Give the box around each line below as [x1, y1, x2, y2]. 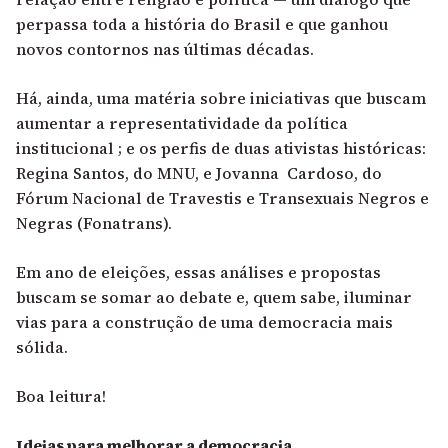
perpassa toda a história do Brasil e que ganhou [16, 13, 388, 36]
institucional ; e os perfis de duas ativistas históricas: [16, 137, 426, 160]
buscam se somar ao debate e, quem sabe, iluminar [16, 286, 412, 309]
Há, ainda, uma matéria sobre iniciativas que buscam [16, 87, 426, 110]
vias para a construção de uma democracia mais [16, 311, 393, 334]
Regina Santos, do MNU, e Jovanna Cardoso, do [16, 162, 382, 185]
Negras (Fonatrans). [16, 212, 172, 235]
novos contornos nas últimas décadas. [16, 38, 314, 61]
